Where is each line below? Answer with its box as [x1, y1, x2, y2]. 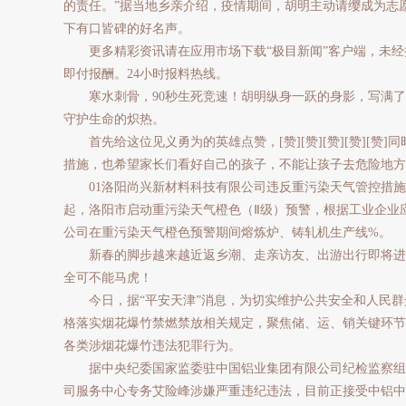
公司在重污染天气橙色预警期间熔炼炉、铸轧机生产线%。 [63, 226, 391, 239]
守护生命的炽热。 [63, 112, 165, 126]
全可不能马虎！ [63, 271, 152, 285]
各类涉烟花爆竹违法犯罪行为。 [63, 339, 241, 353]
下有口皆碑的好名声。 [63, 22, 190, 35]
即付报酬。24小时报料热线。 [63, 67, 228, 81]
